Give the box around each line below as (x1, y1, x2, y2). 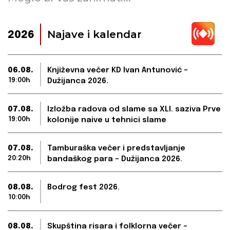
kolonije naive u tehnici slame (47, 116, 166, 125)
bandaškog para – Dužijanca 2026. (47, 155, 182, 164)
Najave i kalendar (47, 28, 142, 41)
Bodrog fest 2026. (47, 183, 120, 192)
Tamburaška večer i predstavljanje (47, 144, 185, 153)
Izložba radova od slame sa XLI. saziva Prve (47, 105, 221, 114)
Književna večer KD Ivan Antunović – (47, 66, 188, 75)
